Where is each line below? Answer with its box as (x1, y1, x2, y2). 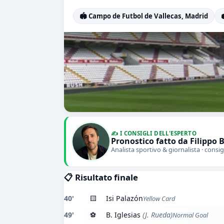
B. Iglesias (106, 210, 140, 219)
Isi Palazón (106, 193, 143, 203)
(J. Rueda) (140, 210, 172, 219)
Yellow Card (143, 194, 175, 203)
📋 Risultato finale (64, 171, 138, 183)
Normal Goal (172, 210, 208, 219)
